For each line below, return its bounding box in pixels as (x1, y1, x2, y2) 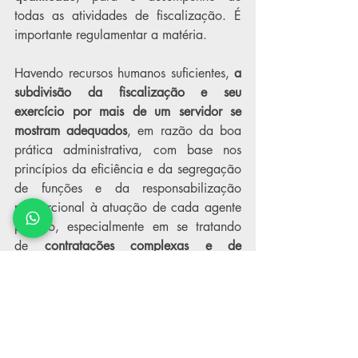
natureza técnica (14, 257, 105, 273)
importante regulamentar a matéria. (14, 26, 207, 43)
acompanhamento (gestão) (94, 333, 241, 350)
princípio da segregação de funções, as (14, 314, 241, 331)
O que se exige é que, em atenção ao (14, 295, 241, 312)
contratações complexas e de (44, 237, 241, 254)
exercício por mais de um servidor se (14, 103, 241, 120)
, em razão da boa (127, 122, 242, 139)
